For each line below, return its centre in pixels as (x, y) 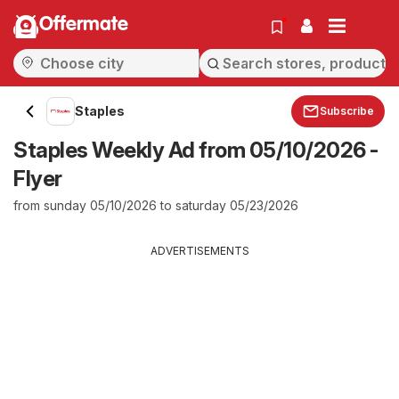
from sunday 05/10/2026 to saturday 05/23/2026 (156, 205)
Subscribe (347, 111)
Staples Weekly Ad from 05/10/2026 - (196, 150)
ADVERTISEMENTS (199, 251)
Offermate (84, 25)
